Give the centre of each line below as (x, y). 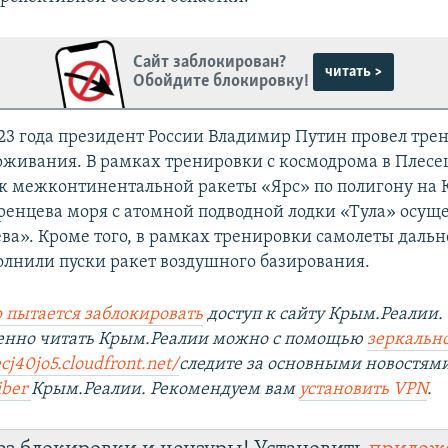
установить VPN (363, 389)
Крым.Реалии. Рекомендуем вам (165, 389)
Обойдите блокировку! (221, 82)
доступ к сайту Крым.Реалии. (323, 314)
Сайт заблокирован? (210, 63)
